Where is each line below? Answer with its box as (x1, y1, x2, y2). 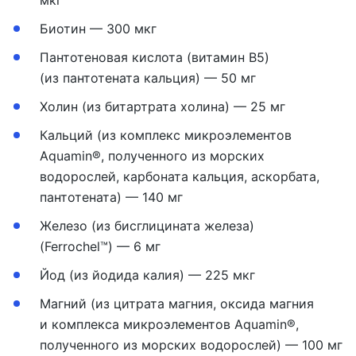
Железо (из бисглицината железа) (40, 218, 254, 234)
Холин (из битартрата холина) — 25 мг (40, 99, 285, 114)
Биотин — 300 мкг (40, 21, 157, 37)
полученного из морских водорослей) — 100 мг (40, 337, 342, 353)
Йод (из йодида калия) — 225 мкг (40, 267, 255, 283)
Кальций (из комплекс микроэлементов (40, 127, 292, 143)
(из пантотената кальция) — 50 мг (40, 70, 256, 86)
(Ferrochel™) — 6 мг (40, 238, 161, 254)
